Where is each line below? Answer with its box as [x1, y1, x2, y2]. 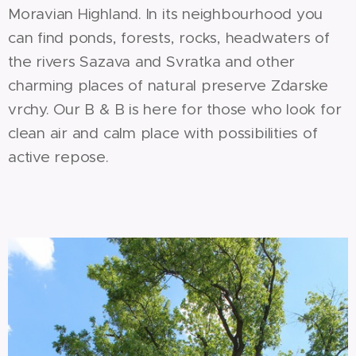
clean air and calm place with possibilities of [8, 123, 318, 142]
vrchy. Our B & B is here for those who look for [8, 99, 342, 118]
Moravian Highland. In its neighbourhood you [8, 4, 323, 23]
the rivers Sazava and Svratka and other [8, 52, 296, 71]
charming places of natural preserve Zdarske [8, 75, 329, 95]
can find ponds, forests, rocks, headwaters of [8, 28, 330, 47]
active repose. [8, 147, 109, 166]
